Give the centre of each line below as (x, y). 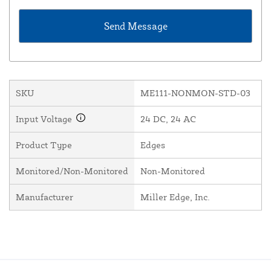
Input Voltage (45, 119)
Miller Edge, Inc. (175, 197)
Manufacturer (44, 197)
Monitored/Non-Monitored (72, 171)
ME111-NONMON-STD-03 (195, 93)
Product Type (44, 145)
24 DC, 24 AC (168, 119)
